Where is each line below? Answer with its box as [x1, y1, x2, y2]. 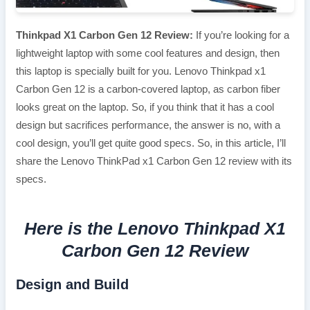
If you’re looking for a [192, 30, 289, 42]
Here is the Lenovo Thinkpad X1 [24, 219, 286, 239]
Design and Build [15, 277, 129, 293]
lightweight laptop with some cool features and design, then [15, 48, 280, 60]
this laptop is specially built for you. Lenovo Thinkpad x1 [15, 66, 266, 77]
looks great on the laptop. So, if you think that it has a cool [15, 102, 274, 113]
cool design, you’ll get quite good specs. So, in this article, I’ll [15, 138, 286, 149]
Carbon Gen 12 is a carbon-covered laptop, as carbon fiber [15, 84, 280, 95]
